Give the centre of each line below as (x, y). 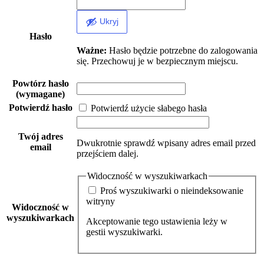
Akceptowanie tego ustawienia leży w (157, 222)
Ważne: (92, 50)
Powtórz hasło (40, 83)
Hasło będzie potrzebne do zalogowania (182, 50)
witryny (100, 202)
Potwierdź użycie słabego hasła (148, 108)
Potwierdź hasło (40, 107)
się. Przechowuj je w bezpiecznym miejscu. (157, 61)
